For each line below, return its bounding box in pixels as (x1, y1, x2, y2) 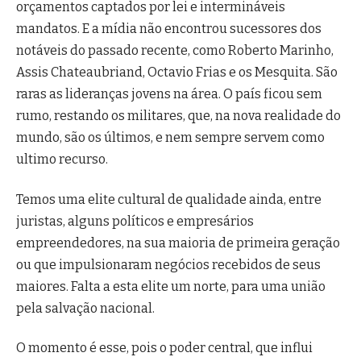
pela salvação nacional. (16, 300, 155, 316)
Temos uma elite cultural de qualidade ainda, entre (16, 191, 322, 207)
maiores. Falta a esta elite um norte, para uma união (16, 278, 326, 294)
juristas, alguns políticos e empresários (16, 213, 254, 229)
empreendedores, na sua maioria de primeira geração (16, 234, 340, 251)
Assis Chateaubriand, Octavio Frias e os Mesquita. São (16, 64, 338, 81)
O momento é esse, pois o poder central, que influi (16, 339, 313, 355)
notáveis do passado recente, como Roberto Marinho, (16, 43, 334, 59)
